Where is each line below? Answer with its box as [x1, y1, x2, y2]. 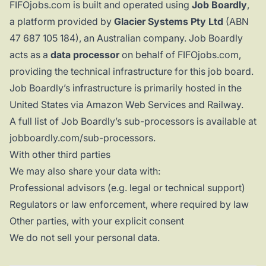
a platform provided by [9, 15, 114, 28]
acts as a [9, 49, 50, 61]
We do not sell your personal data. [9, 232, 160, 244]
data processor [50, 49, 119, 61]
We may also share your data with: [9, 165, 160, 178]
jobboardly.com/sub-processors [9, 132, 153, 144]
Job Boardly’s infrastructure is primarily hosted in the [9, 82, 242, 94]
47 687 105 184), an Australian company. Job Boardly [9, 32, 243, 45]
